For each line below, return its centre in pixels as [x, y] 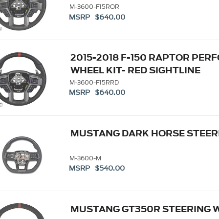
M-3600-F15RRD [94, 82]
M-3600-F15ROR [94, 7]
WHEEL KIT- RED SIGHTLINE [135, 70]
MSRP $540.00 [97, 169]
